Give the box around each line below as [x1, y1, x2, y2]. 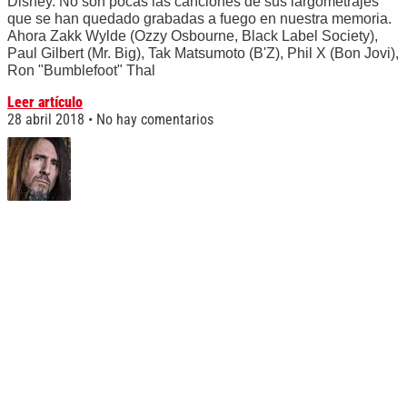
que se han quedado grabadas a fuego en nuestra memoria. [7, 11, 392, 27]
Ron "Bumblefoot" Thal [7, 63, 155, 79]
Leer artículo [7, 94, 83, 112]
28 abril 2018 [7, 111, 88, 129]
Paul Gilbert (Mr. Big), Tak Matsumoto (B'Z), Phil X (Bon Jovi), [7, 45, 399, 62]
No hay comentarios [93, 111, 213, 129]
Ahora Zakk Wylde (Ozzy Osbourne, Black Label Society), [7, 28, 378, 45]
